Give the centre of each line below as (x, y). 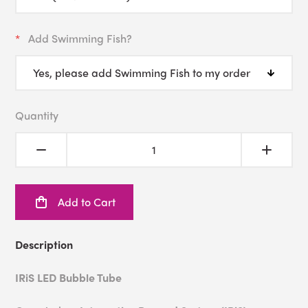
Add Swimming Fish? (80, 38)
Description (44, 245)
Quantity (37, 115)
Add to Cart (87, 202)
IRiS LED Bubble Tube (69, 278)
